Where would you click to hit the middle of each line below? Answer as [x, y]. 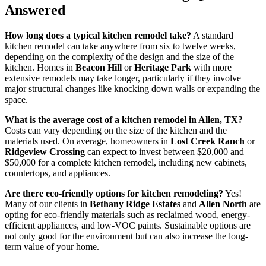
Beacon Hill [99, 68]
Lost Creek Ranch [208, 141]
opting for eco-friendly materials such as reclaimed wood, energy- [127, 215]
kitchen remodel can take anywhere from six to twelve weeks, [120, 46]
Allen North [223, 204]
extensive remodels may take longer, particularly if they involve [123, 78]
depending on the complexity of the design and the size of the [119, 57]
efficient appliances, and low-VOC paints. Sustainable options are [128, 226]
